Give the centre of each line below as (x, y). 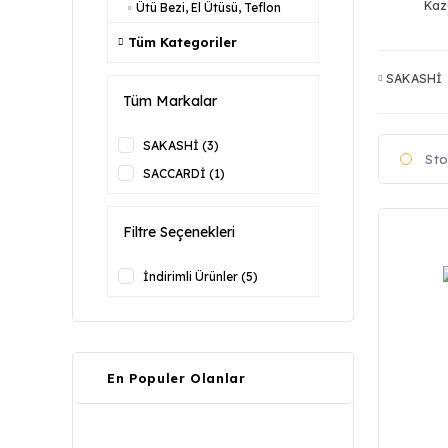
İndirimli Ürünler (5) (200, 276)
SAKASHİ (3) (181, 145)
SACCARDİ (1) (184, 173)
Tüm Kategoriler (182, 42)
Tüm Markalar (170, 101)
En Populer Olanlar (176, 378)
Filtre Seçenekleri (179, 232)
